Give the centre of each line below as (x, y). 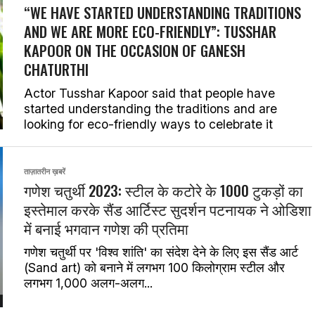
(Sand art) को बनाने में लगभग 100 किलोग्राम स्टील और (154, 268)
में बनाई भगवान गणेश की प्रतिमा (106, 228)
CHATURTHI (56, 69)
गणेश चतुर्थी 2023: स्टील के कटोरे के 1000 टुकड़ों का (163, 190)
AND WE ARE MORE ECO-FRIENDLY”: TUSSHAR (150, 31)
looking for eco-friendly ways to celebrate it (148, 124)
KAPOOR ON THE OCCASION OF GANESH (135, 50)
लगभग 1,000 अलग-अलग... (88, 283)
